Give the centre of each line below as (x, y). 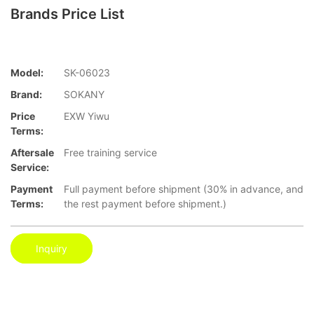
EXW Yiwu (87, 116)
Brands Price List (68, 14)
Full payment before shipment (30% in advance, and (184, 189)
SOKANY (84, 94)
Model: (27, 72)
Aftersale (32, 152)
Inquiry (52, 249)
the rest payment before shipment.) (145, 203)
